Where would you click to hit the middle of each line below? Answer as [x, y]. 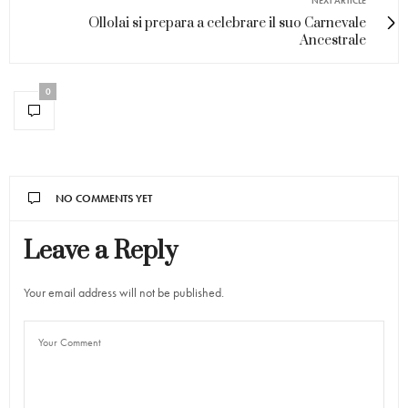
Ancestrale [333, 40]
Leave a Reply [101, 250]
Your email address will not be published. [124, 292]
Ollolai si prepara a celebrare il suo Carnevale [227, 23]
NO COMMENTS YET [104, 198]
